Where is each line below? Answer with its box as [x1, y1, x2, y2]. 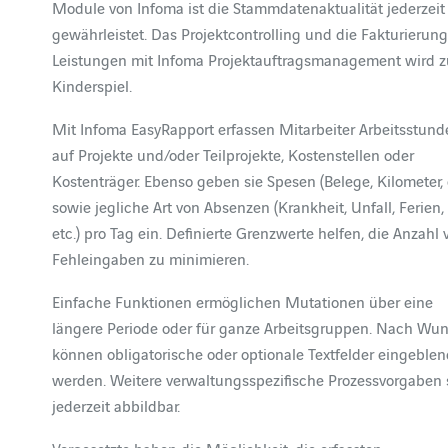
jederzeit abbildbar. [52, 394, 181, 416]
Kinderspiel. [52, 74, 133, 96]
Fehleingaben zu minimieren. [52, 247, 250, 269]
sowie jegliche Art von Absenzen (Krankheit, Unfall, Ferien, [52, 195, 445, 217]
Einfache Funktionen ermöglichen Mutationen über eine [52, 290, 434, 312]
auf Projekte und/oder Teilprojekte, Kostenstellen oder [52, 143, 415, 165]
